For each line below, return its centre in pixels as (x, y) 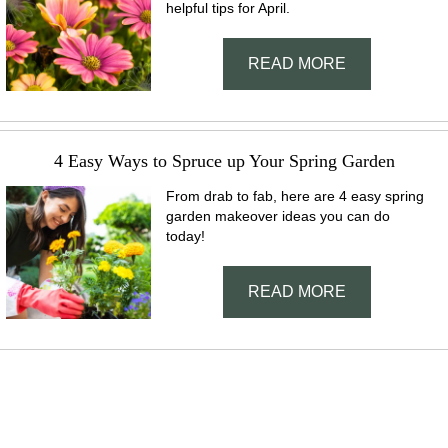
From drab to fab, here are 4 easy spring (295, 196)
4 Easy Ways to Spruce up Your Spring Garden (224, 161)
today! (186, 236)
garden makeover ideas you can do (278, 216)
